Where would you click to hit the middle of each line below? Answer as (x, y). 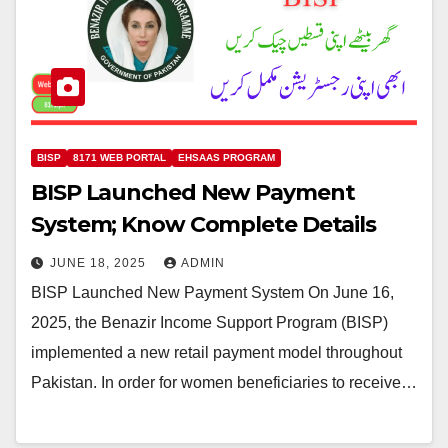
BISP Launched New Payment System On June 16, (212, 292)
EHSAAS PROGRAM (226, 157)
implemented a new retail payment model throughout (216, 352)
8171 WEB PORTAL (119, 157)
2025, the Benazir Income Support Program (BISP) (209, 322)
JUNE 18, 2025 (100, 262)
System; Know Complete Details (204, 224)
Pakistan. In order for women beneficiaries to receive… (224, 382)
